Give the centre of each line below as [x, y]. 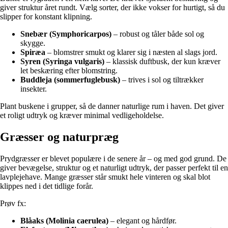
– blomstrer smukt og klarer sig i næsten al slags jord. [131, 52]
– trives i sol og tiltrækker [162, 80]
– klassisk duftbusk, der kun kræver [162, 62]
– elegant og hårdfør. [142, 221]
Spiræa [33, 52]
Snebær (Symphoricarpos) [66, 34]
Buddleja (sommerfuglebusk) [70, 80]
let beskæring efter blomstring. [69, 71]
